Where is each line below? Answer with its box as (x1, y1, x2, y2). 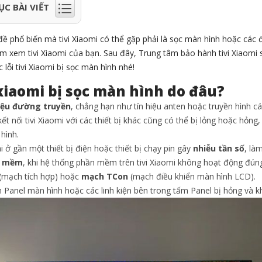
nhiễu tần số (193, 143, 244, 154)
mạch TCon (79, 171, 128, 182)
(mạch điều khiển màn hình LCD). (128, 171, 256, 182)
